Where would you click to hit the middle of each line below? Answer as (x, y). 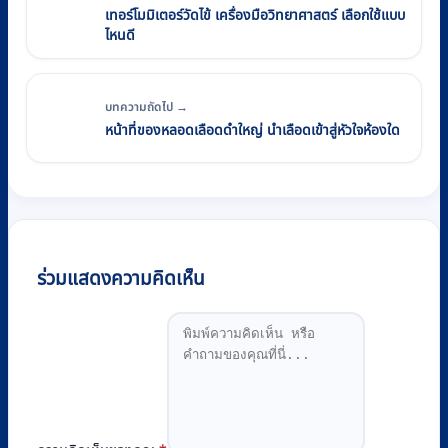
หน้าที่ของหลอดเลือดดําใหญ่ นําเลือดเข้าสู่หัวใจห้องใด (252, 130)
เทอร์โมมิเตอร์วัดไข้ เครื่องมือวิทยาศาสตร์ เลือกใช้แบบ (255, 16)
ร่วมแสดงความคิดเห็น (121, 280)
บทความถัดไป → (146, 106)
